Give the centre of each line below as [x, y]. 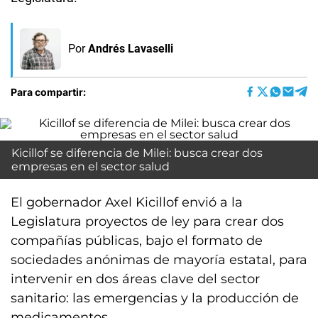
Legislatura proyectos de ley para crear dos [147, 221]
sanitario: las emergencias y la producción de [155, 298]
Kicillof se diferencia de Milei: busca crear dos [137, 153]
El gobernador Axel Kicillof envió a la [127, 202]
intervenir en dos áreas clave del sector [135, 279]
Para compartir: [48, 92]
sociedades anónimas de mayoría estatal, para [159, 260]
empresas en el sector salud [91, 166]
